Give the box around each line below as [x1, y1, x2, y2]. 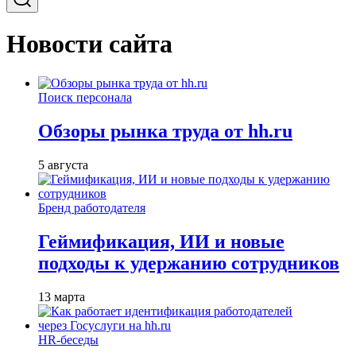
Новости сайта [6, 29, 172, 59]
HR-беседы [38, 332, 99, 346]
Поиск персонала [38, 90, 132, 104]
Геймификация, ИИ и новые [38, 230, 284, 252]
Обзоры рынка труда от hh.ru [38, 120, 292, 141]
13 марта [38, 289, 85, 304]
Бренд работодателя [38, 200, 145, 215]
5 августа [38, 157, 88, 172]
